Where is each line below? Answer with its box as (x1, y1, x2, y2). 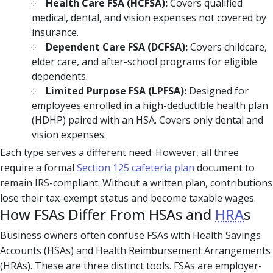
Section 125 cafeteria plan (77, 160, 194, 174)
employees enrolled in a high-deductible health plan (32, 98, 268, 112)
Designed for (186, 83, 249, 97)
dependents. (32, 69, 88, 83)
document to (194, 160, 255, 174)
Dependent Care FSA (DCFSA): (46, 40, 188, 54)
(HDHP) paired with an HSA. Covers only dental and (32, 113, 263, 127)
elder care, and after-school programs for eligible (32, 54, 257, 68)
